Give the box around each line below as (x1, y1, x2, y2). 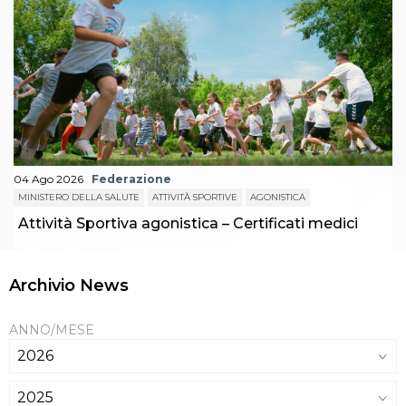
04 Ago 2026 (14, 172, 83, 187)
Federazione (92, 172, 171, 187)
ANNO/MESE (9, 322, 94, 339)
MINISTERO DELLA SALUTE (18, 191, 140, 204)
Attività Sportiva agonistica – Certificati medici (18, 215, 358, 233)
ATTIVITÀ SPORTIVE (152, 191, 237, 204)
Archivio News (9, 275, 129, 296)
